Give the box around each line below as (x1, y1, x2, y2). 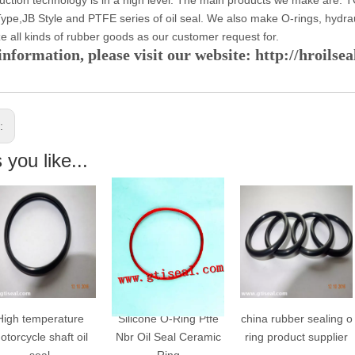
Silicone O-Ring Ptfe (114, 311, 216, 325)
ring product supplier (241, 330, 345, 343)
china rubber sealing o (237, 311, 349, 325)
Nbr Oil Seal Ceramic (112, 330, 218, 343)
